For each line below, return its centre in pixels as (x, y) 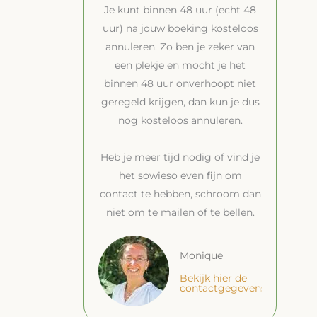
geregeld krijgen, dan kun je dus (180, 102)
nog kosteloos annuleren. (180, 120)
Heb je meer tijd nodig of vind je (180, 157)
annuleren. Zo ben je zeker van (180, 47)
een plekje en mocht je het (180, 65)
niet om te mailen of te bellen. (180, 212)
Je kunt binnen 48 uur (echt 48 (180, 10)
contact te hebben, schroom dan (180, 194)
